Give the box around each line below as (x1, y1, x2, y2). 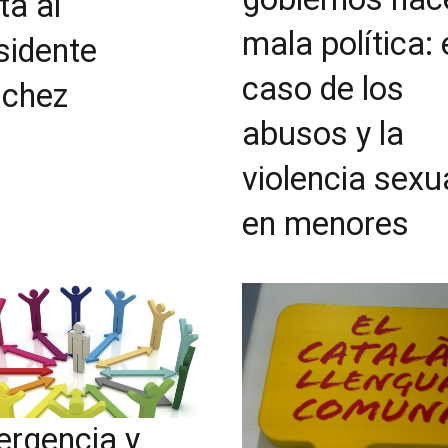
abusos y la (242, 114, 404, 153)
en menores (242, 204, 409, 243)
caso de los (242, 69, 404, 108)
